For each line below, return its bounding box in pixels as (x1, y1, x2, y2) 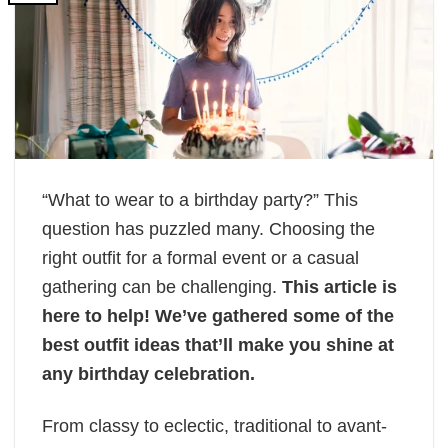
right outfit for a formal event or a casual (42, 247, 359, 268)
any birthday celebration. (42, 363, 260, 384)
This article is (282, 276, 397, 297)
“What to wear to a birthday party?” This (42, 189, 358, 210)
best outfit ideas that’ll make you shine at (42, 334, 394, 355)
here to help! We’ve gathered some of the (42, 305, 394, 326)
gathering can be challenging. (42, 276, 282, 297)
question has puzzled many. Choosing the (42, 218, 375, 239)
